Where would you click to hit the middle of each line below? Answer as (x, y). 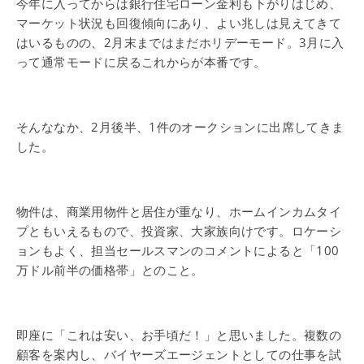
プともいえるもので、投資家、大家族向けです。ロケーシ (179, 231)
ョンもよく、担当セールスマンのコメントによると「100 (178, 250)
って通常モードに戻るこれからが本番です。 (141, 62)
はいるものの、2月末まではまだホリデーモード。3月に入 (180, 42)
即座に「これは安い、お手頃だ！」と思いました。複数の (179, 335)
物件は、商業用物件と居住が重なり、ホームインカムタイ (179, 211)
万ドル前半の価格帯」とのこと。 (110, 270)
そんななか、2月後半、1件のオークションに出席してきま (180, 127)
